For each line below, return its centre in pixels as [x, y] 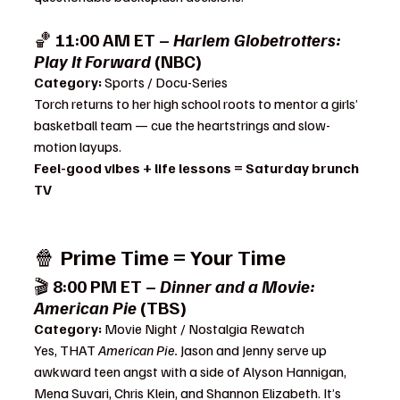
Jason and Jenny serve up [254, 350]
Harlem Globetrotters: [259, 40]
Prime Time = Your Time [173, 257]
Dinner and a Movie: [239, 286]
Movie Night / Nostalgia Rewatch [203, 329]
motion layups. [78, 147]
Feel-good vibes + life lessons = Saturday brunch [198, 168]
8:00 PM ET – [106, 286]
